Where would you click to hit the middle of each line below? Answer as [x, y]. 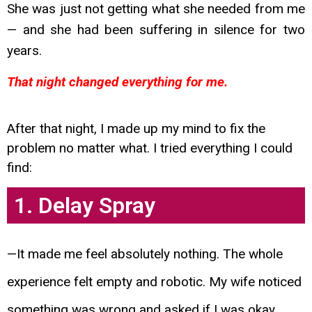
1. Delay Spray [85, 206]
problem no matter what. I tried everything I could [150, 148]
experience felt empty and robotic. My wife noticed [154, 282]
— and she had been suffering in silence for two [156, 30]
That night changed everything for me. [117, 81]
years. [24, 51]
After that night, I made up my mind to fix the [136, 128]
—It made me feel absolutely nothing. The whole [145, 254]
